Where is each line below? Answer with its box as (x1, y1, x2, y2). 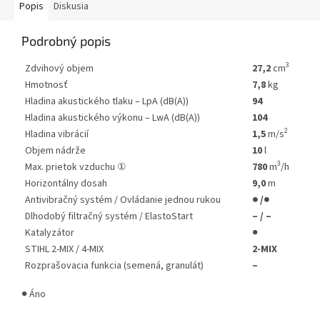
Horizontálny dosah (25, 176, 107, 191)
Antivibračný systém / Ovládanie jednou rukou (25, 192, 221, 207)
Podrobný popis (21, 32, 111, 49)
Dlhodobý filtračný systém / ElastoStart (25, 209, 193, 224)
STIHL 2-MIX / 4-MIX (25, 241, 104, 256)
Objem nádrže (25, 143, 86, 158)
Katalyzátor (25, 225, 74, 240)
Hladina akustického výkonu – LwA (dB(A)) (25, 110, 200, 125)
